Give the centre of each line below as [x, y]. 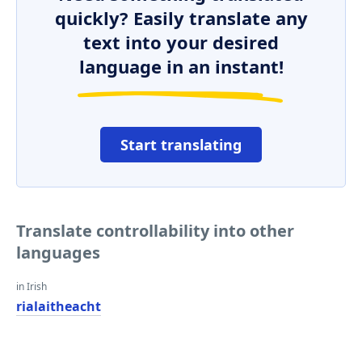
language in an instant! [181, 66]
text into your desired [181, 42]
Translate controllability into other [155, 231]
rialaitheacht [59, 306]
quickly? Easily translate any [181, 18]
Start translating [181, 145]
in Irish [32, 286]
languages [58, 253]
